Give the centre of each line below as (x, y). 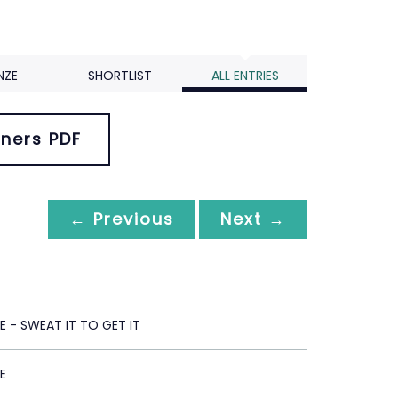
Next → (253, 219)
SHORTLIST (119, 76)
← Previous (122, 219)
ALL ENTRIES (245, 76)
